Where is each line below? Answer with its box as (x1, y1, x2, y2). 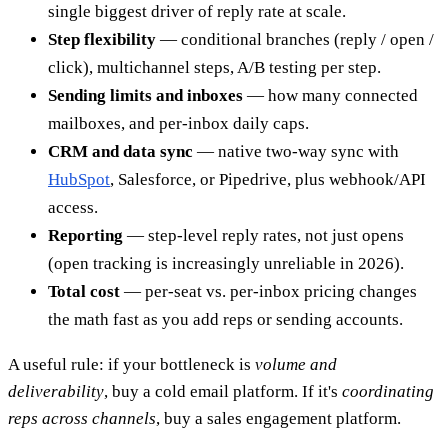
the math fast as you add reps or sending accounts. (48, 310, 403, 330)
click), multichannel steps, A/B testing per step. (48, 58, 381, 78)
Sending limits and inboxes (48, 86, 243, 106)
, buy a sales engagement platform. (156, 409, 401, 429)
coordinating (342, 382, 434, 402)
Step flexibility (48, 30, 156, 50)
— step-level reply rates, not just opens (123, 226, 404, 246)
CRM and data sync (48, 142, 193, 162)
